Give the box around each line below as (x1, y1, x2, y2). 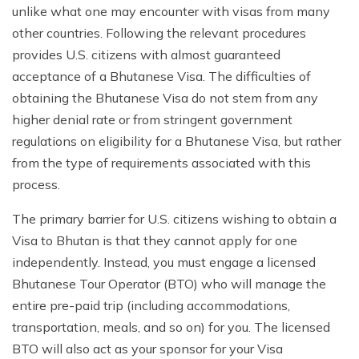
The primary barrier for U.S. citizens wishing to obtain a (12, 211, 337, 228)
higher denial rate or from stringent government (12, 111, 292, 128)
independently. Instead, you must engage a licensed (12, 254, 316, 271)
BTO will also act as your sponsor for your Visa (12, 341, 283, 357)
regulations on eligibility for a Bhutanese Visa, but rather (12, 133, 341, 150)
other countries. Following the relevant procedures (12, 25, 306, 42)
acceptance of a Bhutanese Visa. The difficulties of (12, 68, 311, 85)
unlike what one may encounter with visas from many (12, 3, 330, 20)
